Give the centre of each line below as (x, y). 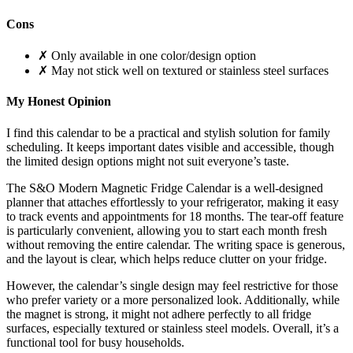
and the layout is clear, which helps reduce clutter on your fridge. (167, 258)
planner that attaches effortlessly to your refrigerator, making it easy (173, 202)
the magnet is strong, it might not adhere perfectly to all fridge (159, 314)
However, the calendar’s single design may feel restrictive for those (172, 285)
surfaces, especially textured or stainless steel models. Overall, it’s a (173, 328)
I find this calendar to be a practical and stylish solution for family (168, 132)
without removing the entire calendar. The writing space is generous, (176, 244)
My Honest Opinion (59, 102)
